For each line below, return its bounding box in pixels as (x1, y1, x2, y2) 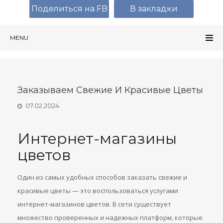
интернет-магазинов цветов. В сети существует (17, 200, 171, 209)
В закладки (130, 4, 178, 13)
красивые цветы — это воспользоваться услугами (17, 186, 178, 195)
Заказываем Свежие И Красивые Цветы (17, 85, 203, 96)
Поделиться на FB (31, 4, 108, 13)
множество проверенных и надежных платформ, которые (17, 213, 203, 222)
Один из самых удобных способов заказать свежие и (17, 173, 187, 182)
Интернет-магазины (17, 129, 177, 148)
